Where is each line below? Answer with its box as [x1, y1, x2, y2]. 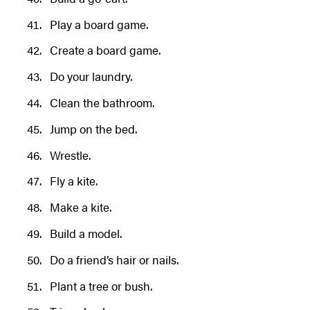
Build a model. [49, 224, 122, 241]
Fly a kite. [49, 172, 98, 190]
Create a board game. [49, 42, 161, 59]
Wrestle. [49, 146, 91, 163]
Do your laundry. [49, 68, 132, 85]
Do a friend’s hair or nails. [49, 250, 179, 268]
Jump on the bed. [49, 120, 137, 137]
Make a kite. [49, 199, 111, 216]
